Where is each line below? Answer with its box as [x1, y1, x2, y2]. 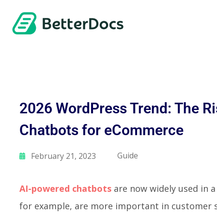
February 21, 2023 [31, 150, 96, 161]
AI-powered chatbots [19, 182, 111, 194]
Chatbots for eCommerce [19, 121, 184, 139]
